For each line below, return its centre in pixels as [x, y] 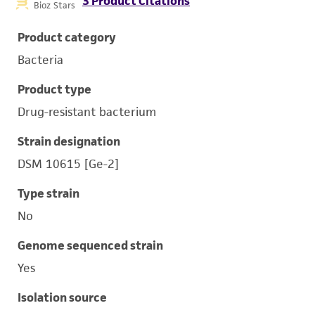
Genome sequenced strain [90, 245]
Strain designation [69, 141]
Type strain [49, 193]
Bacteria [40, 60]
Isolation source [62, 297]
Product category [67, 37]
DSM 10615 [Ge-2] [68, 164]
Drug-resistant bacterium [87, 112]
